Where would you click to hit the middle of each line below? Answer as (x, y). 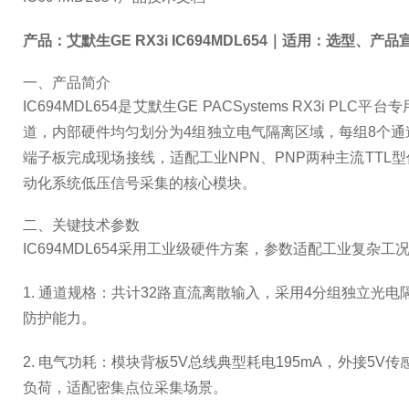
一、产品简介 (67, 83)
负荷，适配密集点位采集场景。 (125, 388)
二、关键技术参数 (81, 225)
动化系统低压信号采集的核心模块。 (140, 183)
